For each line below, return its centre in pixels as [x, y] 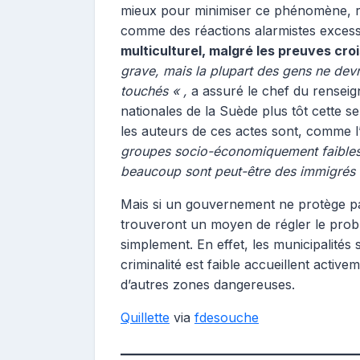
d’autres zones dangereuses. [208, 284]
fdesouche [227, 317]
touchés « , [154, 91]
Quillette [145, 317]
